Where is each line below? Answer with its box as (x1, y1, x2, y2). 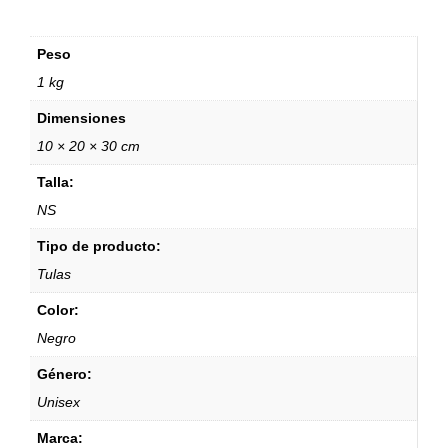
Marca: (37, 429, 83, 446)
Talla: (37, 173, 74, 190)
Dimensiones (37, 109, 126, 126)
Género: (37, 365, 92, 382)
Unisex (37, 393, 80, 410)
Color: (37, 301, 79, 318)
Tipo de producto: (37, 237, 161, 254)
